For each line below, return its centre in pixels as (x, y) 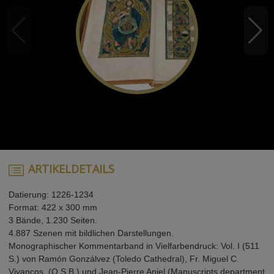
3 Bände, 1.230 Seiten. (53, 220)
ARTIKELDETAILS (71, 169)
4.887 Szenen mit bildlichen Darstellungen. (91, 233)
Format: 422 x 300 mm (53, 208)
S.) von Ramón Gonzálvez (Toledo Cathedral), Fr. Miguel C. (124, 259)
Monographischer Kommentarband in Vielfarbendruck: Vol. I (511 (134, 246)
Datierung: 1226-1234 (51, 195)
